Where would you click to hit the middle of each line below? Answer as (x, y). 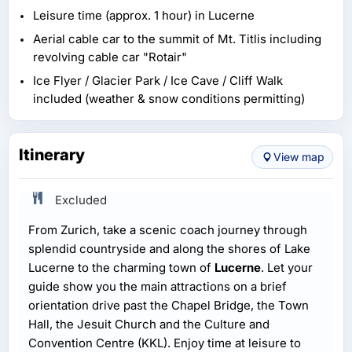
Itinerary (52, 154)
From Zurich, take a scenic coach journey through (168, 229)
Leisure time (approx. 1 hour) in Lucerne (144, 15)
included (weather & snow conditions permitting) (169, 98)
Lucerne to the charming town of (121, 267)
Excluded (81, 200)
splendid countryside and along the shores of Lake (169, 248)
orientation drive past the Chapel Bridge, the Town (169, 305)
